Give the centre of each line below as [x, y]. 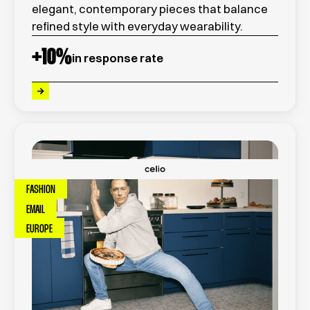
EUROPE [39, 229]
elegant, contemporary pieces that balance [150, 9]
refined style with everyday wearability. [138, 26]
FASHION [40, 190]
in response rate [118, 58]
